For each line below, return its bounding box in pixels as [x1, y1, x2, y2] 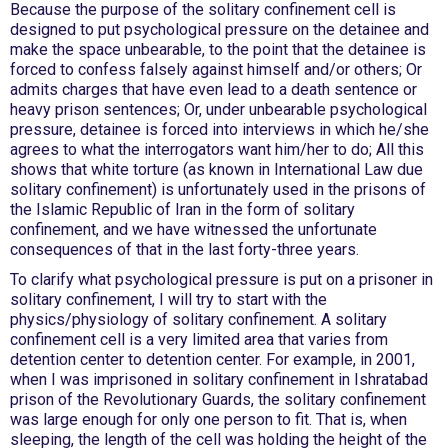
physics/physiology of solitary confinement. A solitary [10, 310, 387, 329]
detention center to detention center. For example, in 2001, [10, 350, 415, 369]
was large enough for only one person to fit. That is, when [10, 410, 407, 429]
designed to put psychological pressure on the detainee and [10, 20, 429, 39]
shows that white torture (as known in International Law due [10, 160, 423, 179]
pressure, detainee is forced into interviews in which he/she [10, 120, 429, 139]
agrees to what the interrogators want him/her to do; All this [10, 140, 424, 159]
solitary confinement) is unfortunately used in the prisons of [10, 180, 426, 199]
